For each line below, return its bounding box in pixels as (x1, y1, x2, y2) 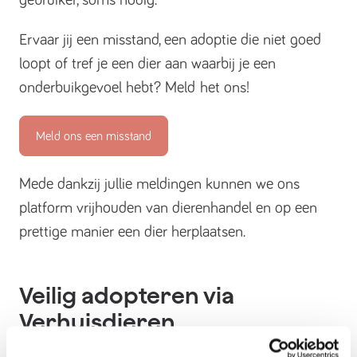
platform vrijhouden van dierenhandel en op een (19, 200, 317, 216)
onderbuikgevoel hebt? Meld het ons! (19, 80, 249, 96)
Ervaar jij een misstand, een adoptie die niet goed (19, 32, 321, 48)
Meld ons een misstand (36, 130, 151, 143)
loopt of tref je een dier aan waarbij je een (19, 56, 276, 72)
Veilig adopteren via (19, 282, 234, 308)
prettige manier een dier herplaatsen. (19, 224, 245, 240)
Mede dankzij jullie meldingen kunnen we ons (19, 176, 300, 192)
